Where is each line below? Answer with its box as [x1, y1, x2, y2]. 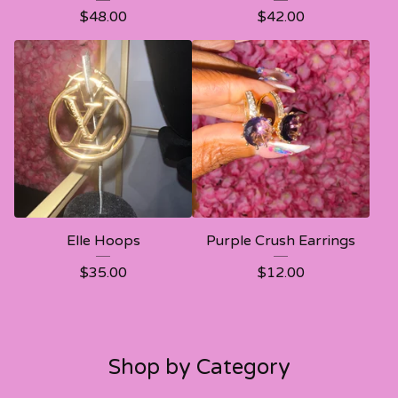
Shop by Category [107, 354, 291, 380]
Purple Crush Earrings [206, 231, 355, 250]
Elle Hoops [66, 231, 140, 250]
